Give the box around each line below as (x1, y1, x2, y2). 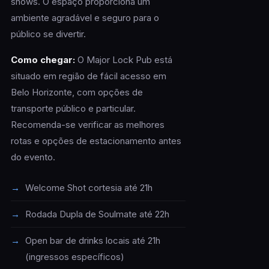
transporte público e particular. (10, 103, 136, 115)
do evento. (10, 151, 55, 163)
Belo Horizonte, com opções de (10, 86, 143, 98)
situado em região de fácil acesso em (10, 70, 166, 82)
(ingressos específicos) (25, 251, 124, 263)
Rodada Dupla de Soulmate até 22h (25, 208, 169, 220)
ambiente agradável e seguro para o (10, 12, 159, 24)
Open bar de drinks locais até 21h (25, 235, 160, 247)
